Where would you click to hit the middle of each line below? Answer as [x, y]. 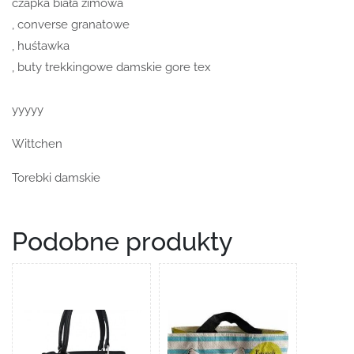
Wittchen [37, 144]
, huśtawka [41, 46]
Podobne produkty [122, 242]
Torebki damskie [56, 178]
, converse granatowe [71, 25]
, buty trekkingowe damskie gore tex [111, 68]
